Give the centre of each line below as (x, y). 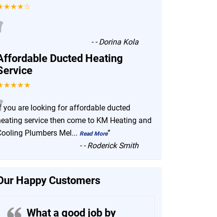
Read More (93, 134)
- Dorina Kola (117, 42)
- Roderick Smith (111, 146)
